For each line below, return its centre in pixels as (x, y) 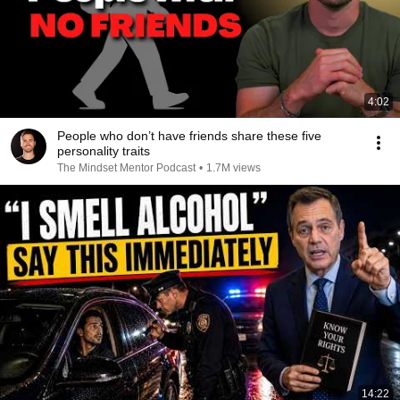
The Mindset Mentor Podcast (126, 168)
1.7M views (233, 168)
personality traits (104, 151)
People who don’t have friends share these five (189, 136)
